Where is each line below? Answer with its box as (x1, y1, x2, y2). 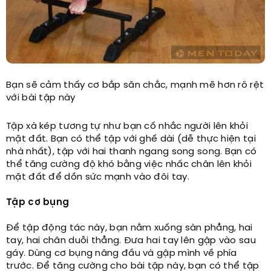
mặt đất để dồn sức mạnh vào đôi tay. (6, 172, 189, 183)
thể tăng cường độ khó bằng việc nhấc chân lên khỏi (6, 160, 252, 170)
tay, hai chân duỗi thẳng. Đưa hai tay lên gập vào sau (6, 236, 256, 246)
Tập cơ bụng (6, 198, 70, 208)
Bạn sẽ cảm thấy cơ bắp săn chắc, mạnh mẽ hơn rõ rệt (6, 80, 264, 91)
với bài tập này (6, 93, 76, 103)
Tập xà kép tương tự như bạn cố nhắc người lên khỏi (6, 122, 248, 132)
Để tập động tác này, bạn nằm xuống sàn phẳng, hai (6, 223, 253, 233)
